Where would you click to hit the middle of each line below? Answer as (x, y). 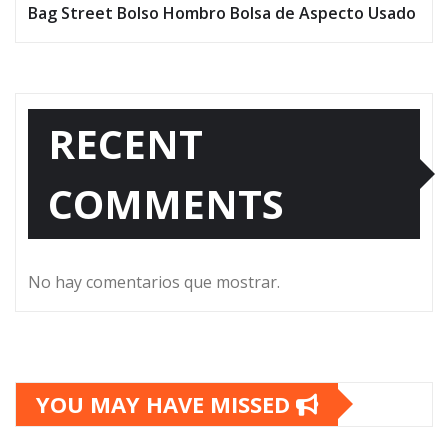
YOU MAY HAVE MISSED (166, 403)
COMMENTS (166, 203)
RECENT (125, 143)
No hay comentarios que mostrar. (154, 281)
